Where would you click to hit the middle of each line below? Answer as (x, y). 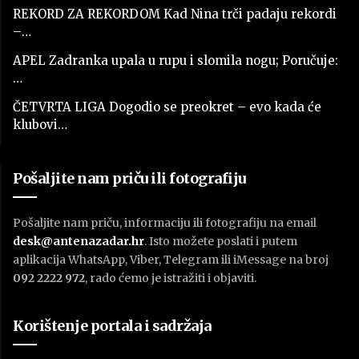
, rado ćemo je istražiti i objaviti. (171, 278)
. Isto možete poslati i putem (221, 241)
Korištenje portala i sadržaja (112, 325)
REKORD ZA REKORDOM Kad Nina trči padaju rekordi (175, 14)
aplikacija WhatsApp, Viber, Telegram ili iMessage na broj (171, 259)
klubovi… (40, 124)
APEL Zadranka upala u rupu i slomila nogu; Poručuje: (175, 60)
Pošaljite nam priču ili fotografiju (129, 178)
